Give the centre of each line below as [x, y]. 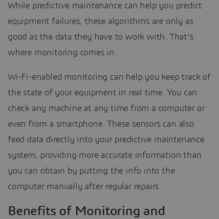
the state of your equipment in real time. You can [103, 93]
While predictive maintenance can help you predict [105, 6]
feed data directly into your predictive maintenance [106, 140]
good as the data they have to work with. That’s [101, 37]
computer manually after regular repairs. [85, 187]
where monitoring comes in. [62, 53]
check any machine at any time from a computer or [106, 109]
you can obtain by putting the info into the [91, 171]
